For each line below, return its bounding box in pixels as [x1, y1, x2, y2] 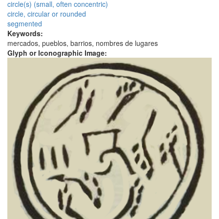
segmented [7, 19, 42, 29]
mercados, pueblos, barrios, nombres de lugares [7, 38, 158, 48]
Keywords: [7, 28, 45, 39]
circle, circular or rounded [7, 9, 86, 19]
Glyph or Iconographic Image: [7, 48, 109, 58]
